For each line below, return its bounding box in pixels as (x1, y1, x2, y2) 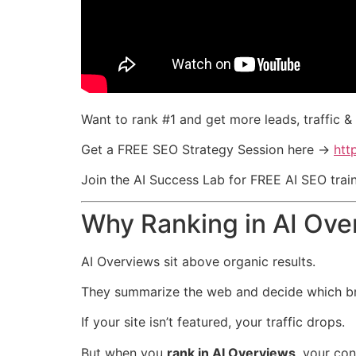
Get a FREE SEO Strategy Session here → (81, 141, 334, 157)
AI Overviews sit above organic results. (81, 253, 315, 269)
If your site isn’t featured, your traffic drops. (81, 314, 345, 331)
